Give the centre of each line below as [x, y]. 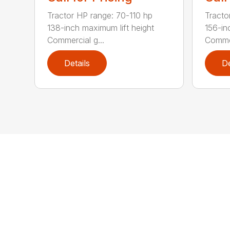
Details [77, 63]
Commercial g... [76, 40]
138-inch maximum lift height [101, 27]
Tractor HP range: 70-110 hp [100, 15]
